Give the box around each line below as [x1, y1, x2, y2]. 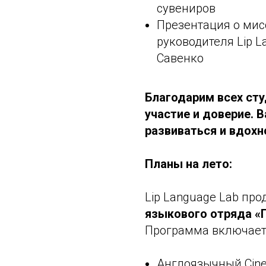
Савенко [157, 51, 204, 65]
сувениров [157, 1, 216, 15]
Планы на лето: [145, 157, 232, 171]
